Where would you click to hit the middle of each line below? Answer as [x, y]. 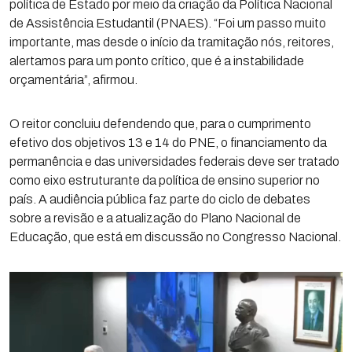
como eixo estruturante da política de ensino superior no [165, 180]
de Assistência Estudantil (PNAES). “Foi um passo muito [168, 23]
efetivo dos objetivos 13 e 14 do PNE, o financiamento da [168, 143]
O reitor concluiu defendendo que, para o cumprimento [160, 124]
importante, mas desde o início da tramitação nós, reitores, [172, 42]
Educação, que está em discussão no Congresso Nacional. [175, 237]
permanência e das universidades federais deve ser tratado [174, 161]
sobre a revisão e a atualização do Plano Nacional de [155, 218]
